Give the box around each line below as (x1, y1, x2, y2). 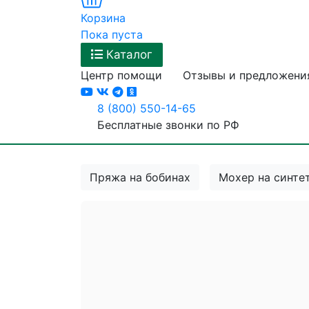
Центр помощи (81, 68, 162, 83)
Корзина (81, 11, 126, 26)
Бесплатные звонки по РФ (97, 118, 239, 132)
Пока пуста (81, 28, 143, 42)
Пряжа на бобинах (90, 170, 190, 185)
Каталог (106, 48, 152, 62)
